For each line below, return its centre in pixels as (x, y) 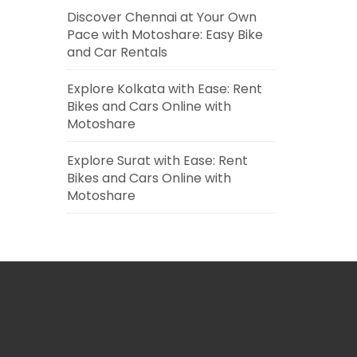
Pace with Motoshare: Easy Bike (165, 35)
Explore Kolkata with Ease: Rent (164, 89)
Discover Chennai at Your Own (161, 17)
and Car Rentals (117, 52)
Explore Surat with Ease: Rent (157, 161)
